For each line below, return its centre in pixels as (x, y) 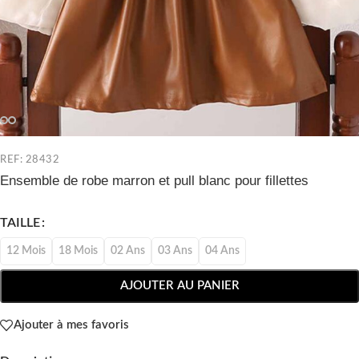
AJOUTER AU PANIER (179, 286)
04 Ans (222, 251)
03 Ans (175, 251)
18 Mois (78, 251)
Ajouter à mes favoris (71, 325)
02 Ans (128, 251)
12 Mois (26, 251)
